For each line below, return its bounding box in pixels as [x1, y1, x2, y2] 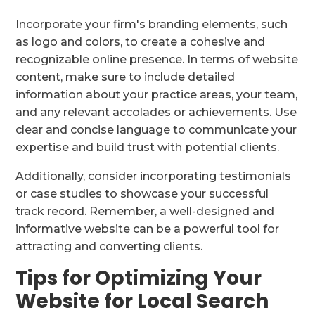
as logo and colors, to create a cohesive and [15, 35, 266, 49]
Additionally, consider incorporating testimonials [15, 169, 292, 184]
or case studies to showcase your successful [15, 187, 269, 201]
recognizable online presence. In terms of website [15, 53, 299, 67]
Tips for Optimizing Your [15, 264, 262, 292]
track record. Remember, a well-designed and [15, 205, 275, 219]
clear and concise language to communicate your [15, 123, 297, 137]
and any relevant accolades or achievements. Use [15, 105, 297, 120]
